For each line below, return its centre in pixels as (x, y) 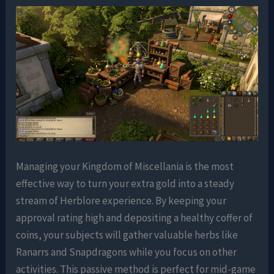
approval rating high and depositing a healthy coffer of (135, 218)
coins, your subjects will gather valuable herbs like (127, 235)
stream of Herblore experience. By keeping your (121, 201)
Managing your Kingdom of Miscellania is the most (125, 167)
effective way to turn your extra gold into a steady (125, 184)
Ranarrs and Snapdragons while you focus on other (127, 252)
